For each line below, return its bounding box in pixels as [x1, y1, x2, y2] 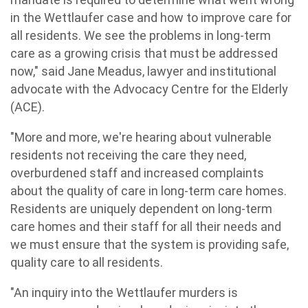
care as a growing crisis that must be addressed [10, 46, 278, 60]
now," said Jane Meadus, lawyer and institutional [10, 64, 276, 78]
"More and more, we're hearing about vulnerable [10, 130, 272, 144]
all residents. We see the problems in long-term [10, 28, 271, 43]
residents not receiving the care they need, [10, 148, 246, 162]
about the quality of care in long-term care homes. [10, 184, 287, 198]
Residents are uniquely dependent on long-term [10, 201, 272, 216]
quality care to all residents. [10, 255, 163, 269]
